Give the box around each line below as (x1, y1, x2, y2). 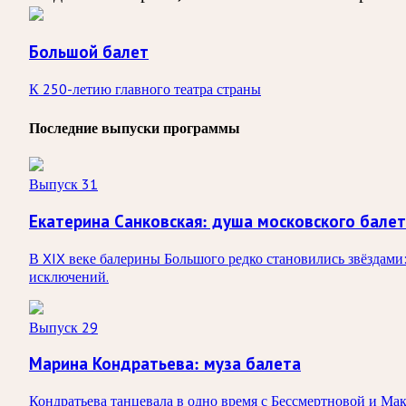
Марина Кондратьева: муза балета (29, 354, 301, 374)
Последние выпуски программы (29, 121, 240, 137)
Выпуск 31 (29, 175, 98, 194)
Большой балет (29, 43, 149, 63)
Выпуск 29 (29, 317, 98, 336)
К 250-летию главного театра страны (29, 80, 261, 99)
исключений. (29, 266, 109, 285)
